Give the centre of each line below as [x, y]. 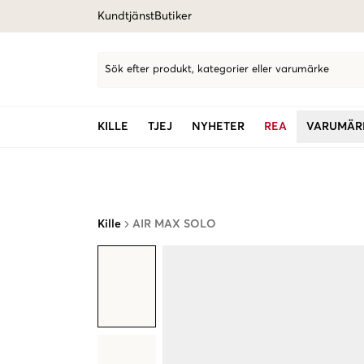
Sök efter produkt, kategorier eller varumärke [217, 69]
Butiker [173, 16]
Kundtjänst [126, 16]
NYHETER [218, 127]
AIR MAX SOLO [174, 224]
